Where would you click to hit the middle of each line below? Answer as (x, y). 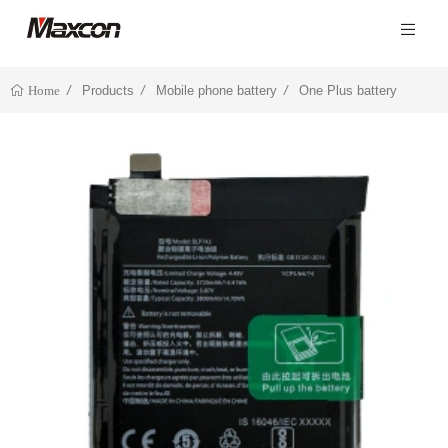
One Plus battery (348, 91)
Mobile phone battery (216, 91)
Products (108, 91)
